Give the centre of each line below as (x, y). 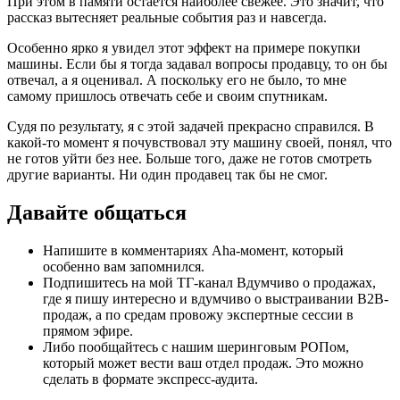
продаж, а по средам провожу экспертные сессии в (198, 315)
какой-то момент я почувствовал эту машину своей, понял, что (200, 143)
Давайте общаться (97, 213)
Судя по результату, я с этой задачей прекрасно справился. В (191, 127)
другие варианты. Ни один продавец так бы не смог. (167, 175)
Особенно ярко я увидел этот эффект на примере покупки (184, 48)
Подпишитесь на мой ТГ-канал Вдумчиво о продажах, (209, 283)
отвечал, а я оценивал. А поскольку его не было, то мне (177, 80)
